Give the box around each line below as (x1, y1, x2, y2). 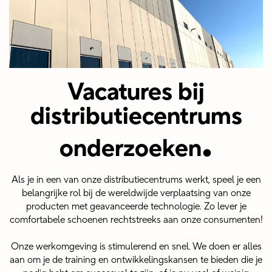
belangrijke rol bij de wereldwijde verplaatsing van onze (21, 187, 251, 199)
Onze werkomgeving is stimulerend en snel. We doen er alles (10, 240, 262, 253)
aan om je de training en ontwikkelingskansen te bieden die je (10, 254, 262, 266)
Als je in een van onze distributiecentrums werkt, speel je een (11, 174, 261, 186)
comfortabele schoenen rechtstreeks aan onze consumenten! (9, 214, 263, 226)
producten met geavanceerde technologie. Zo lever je (25, 200, 246, 212)
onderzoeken (59, 133, 202, 164)
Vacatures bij (67, 76, 205, 107)
